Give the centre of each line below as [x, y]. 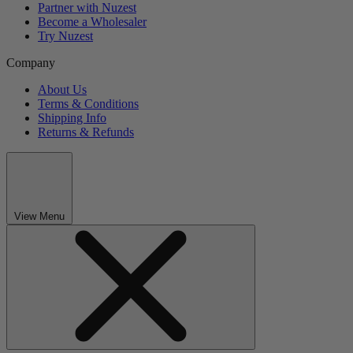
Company [31, 62]
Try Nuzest [65, 35]
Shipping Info [72, 117]
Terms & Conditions [88, 103]
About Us [62, 89]
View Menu [39, 216]
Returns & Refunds [86, 132]
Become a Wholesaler [92, 21]
